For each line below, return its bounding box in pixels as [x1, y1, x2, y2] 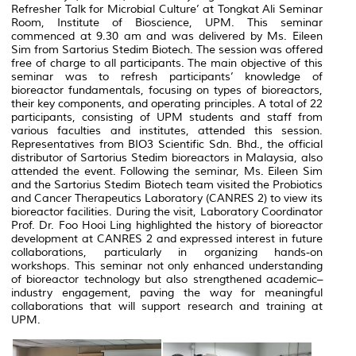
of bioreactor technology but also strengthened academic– [11, 272, 323, 286]
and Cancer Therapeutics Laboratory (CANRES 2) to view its [11, 191, 323, 205]
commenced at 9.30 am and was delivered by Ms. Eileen [11, 29, 323, 43]
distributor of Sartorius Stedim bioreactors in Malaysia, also [11, 150, 323, 164]
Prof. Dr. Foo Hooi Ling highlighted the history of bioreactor [11, 218, 323, 232]
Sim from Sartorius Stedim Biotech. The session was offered [11, 42, 323, 56]
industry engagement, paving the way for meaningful [11, 285, 323, 300]
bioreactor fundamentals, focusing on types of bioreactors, [11, 83, 323, 97]
